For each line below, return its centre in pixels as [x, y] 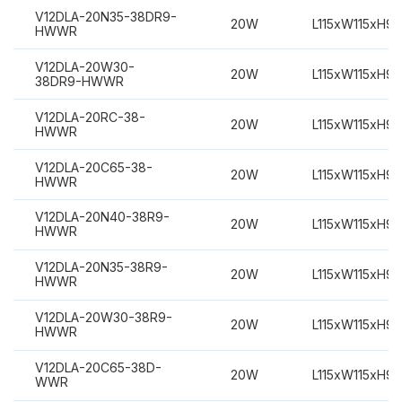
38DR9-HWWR [79, 81]
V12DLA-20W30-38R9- [103, 318]
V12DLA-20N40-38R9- [102, 217]
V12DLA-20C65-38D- [98, 368]
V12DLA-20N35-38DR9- [105, 16]
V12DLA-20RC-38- [90, 117]
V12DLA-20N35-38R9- [101, 267]
